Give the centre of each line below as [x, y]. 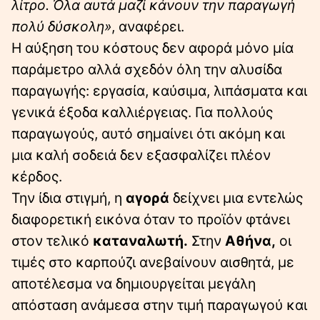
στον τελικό [52, 240]
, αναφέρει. [148, 26]
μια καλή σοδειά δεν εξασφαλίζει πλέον [141, 155]
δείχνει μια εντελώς [236, 197]
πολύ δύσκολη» [61, 26]
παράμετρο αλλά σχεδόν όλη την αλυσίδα [147, 69]
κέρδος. [37, 176]
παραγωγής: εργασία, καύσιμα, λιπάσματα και [159, 90]
